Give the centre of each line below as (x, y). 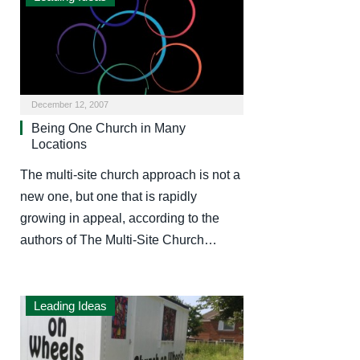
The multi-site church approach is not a (130, 174)
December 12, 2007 (70, 104)
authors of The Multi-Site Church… (119, 239)
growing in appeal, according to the (120, 218)
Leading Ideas (70, 305)
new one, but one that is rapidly (108, 196)
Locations (59, 144)
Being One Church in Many (108, 128)
